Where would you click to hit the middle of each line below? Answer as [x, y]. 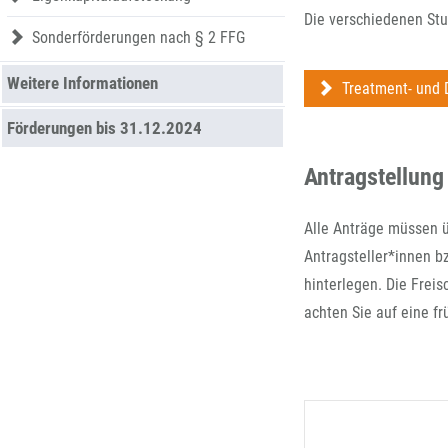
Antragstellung [373, 177]
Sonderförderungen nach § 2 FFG [138, 38]
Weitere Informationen [82, 83]
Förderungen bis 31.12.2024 [104, 127]
